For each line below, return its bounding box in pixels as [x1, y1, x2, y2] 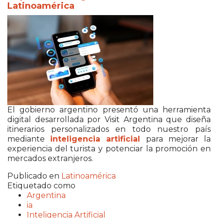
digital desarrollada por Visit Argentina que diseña [7, 114, 211, 124]
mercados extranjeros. [7, 153, 93, 163]
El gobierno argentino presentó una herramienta [7, 105, 211, 114]
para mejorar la [140, 134, 211, 144]
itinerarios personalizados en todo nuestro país [7, 124, 211, 134]
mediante [7, 134, 51, 144]
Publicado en [7, 171, 59, 181]
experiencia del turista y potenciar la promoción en [7, 144, 211, 153]
